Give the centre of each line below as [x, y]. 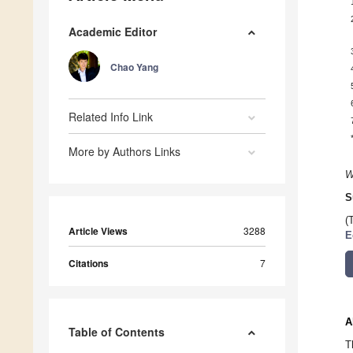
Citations [89, 264]
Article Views [98, 231]
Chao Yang [134, 67]
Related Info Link [111, 117]
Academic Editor [113, 32]
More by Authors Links [124, 152]
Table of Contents [117, 332]
